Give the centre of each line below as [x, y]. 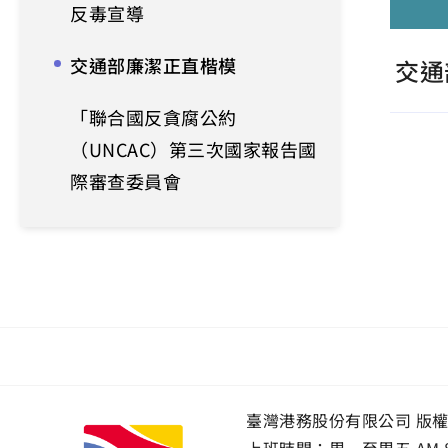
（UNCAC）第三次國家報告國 [193, 149]
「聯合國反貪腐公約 [153, 117]
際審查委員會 [125, 181]
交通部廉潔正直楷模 [153, 65]
